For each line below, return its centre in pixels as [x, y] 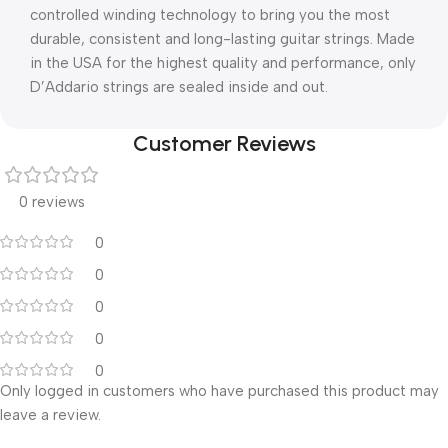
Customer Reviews [224, 144]
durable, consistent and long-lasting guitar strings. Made [222, 39]
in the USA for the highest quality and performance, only [223, 63]
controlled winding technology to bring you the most [210, 15]
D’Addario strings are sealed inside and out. [179, 87]
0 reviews [52, 202]
